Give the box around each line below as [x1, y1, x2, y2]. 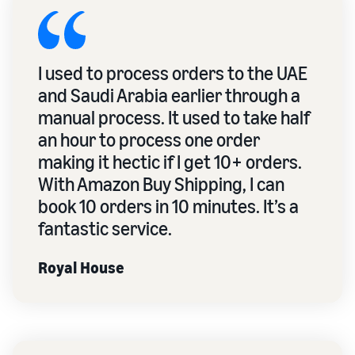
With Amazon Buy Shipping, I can [38, 172, 284, 195]
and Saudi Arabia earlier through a [38, 83, 300, 106]
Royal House [38, 258, 124, 277]
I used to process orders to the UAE [38, 61, 307, 84]
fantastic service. [38, 216, 172, 239]
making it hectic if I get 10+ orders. [38, 150, 302, 173]
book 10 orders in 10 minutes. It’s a [38, 194, 299, 217]
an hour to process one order [38, 128, 260, 151]
